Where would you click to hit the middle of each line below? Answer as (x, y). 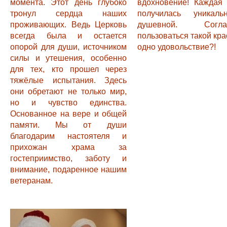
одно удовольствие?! (177, 47)
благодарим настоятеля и (68, 136)
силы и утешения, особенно (68, 58)
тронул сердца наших (68, 13)
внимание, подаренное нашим (68, 169)
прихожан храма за (68, 147)
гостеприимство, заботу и (68, 158)
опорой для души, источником (68, 47)
